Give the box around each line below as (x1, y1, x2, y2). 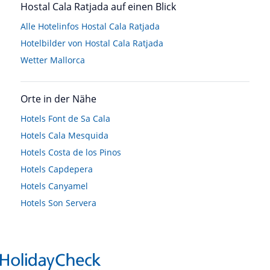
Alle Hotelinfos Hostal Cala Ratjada (20, 20, 160, 32)
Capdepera (48, 163, 93, 175)
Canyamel (48, 180, 88, 192)
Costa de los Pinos (48, 146, 121, 158)
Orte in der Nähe (20, 92, 96, 105)
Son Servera (48, 196, 96, 209)
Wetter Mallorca (20, 54, 85, 66)
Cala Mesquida (48, 129, 108, 141)
